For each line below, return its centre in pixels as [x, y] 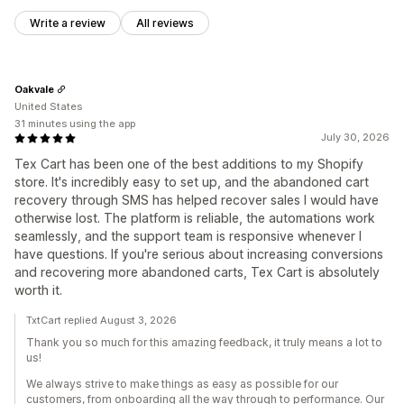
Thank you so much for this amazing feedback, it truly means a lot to [204, 343]
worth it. [38, 290]
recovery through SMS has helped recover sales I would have [197, 200]
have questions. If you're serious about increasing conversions [199, 254]
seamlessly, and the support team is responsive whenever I [188, 236]
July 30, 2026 [355, 138]
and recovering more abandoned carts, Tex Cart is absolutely [197, 272]
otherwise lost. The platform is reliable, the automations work [195, 218]
